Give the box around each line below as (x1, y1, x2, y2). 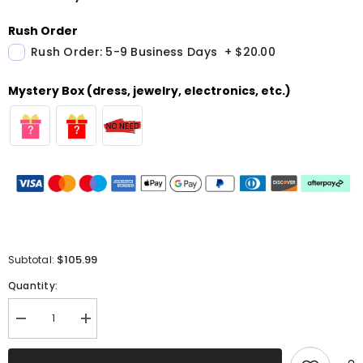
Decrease (19, 318, 64, 331)
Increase (84, 318, 125, 331)
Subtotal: (8, 253, 58, 267)
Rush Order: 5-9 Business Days (31, 44, 218, 60)
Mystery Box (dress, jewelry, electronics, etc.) (8, 83, 291, 99)
